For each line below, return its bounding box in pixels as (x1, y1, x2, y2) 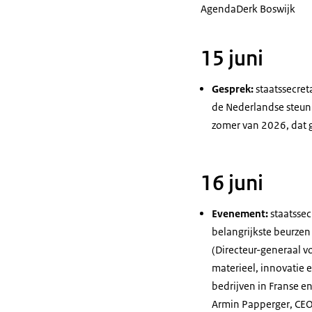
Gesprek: (212, 82, 256, 95)
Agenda (201, 2, 236, 15)
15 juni (201, 45, 263, 72)
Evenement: (212, 207, 270, 220)
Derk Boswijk (236, 2, 295, 15)
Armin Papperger (212, 297, 290, 311)
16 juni (201, 170, 263, 196)
